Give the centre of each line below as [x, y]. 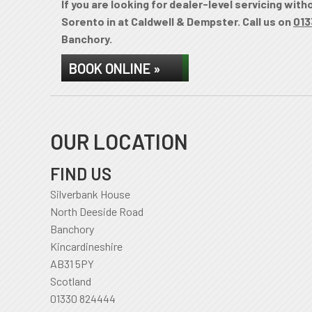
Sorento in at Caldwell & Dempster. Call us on [177, 21]
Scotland [71, 281]
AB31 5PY [72, 264]
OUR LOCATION [119, 141]
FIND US [81, 174]
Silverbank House [90, 194]
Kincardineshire [86, 246]
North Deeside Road [97, 211]
